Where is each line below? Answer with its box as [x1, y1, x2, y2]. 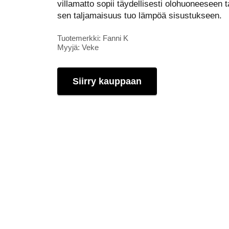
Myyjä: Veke [57, 43, 99, 52]
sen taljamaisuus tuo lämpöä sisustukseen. [57, 11, 222, 20]
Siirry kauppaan [73, 76, 142, 87]
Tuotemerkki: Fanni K [57, 34, 128, 43]
